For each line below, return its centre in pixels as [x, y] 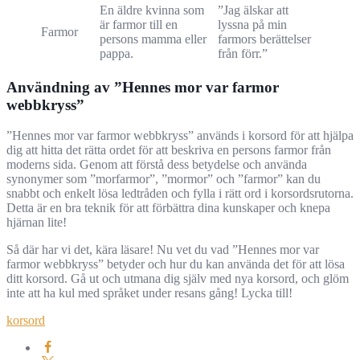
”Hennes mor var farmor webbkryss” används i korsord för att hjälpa [180, 136]
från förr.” [243, 53]
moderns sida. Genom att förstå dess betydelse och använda [157, 165]
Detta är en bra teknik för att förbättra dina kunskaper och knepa [168, 208]
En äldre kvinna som [152, 10]
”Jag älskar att [253, 10]
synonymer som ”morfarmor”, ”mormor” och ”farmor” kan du [164, 179]
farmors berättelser [264, 39]
